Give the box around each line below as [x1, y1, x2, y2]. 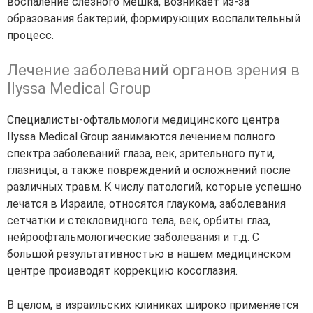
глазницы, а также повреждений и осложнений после [7, 163, 291, 177]
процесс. [7, 29, 54, 43]
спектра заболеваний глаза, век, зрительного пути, [7, 147, 275, 161]
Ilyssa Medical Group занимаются [7, 130, 177, 144]
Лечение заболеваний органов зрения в [7, 61, 300, 80]
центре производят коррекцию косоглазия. [7, 264, 238, 278]
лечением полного [180, 130, 275, 144]
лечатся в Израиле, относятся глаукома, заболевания [7, 197, 286, 211]
